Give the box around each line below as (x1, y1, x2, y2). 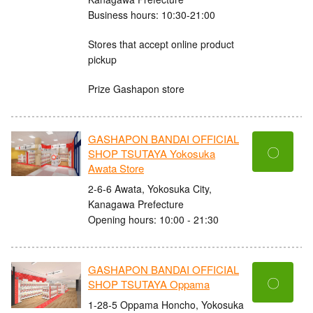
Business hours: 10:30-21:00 (88, 7, 215, 22)
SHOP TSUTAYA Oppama (88, 277, 210, 292)
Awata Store (88, 161, 144, 176)
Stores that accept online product (88, 36, 234, 51)
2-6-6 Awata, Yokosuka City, (88, 181, 212, 196)
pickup (88, 52, 117, 66)
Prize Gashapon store (88, 81, 184, 96)
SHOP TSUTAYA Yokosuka (88, 146, 215, 161)
